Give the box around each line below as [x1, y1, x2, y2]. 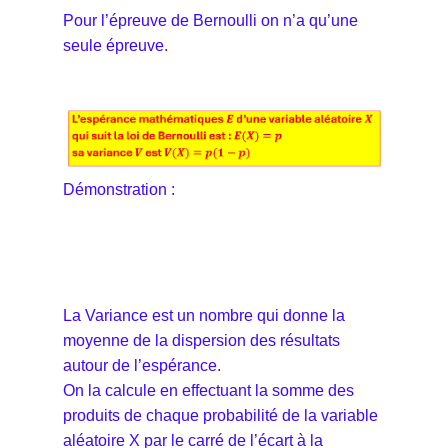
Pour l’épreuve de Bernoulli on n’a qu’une [63, 11, 358, 29]
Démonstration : [63, 180, 175, 198]
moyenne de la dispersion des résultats [63, 331, 340, 349]
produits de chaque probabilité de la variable [63, 406, 378, 424]
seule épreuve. [63, 36, 168, 54]
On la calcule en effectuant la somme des [63, 381, 354, 399]
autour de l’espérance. [63, 356, 225, 374]
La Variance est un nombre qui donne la [63, 306, 345, 324]
